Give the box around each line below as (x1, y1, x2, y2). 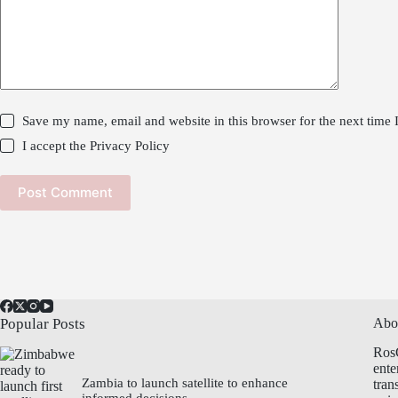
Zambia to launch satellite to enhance (82, 376, 289, 391)
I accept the (22, 138, 91, 153)
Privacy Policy (90, 138, 171, 153)
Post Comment (18, 184, 113, 202)
